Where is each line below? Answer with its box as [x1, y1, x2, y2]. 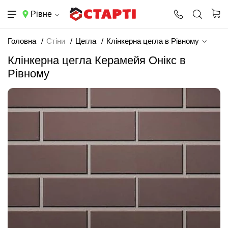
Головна [8, 37, 36, 45]
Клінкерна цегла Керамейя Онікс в [8, 54, 186, 67]
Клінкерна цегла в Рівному [106, 37, 201, 45]
